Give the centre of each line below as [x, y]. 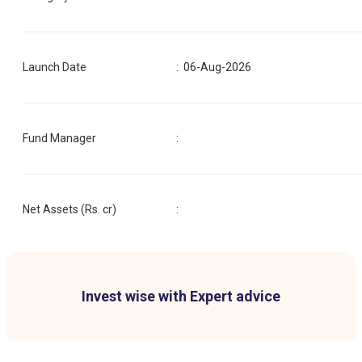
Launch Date [55, 67]
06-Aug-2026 [218, 67]
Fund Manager [59, 138]
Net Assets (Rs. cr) [69, 209]
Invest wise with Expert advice [181, 296]
